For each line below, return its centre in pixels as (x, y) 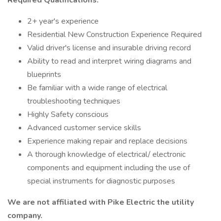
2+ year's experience (63, 21)
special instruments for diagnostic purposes (101, 181)
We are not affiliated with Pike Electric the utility (101, 202)
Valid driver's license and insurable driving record (109, 48)
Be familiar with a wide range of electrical (97, 88)
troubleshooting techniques (74, 101)
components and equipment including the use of (109, 168)
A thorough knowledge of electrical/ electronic (106, 154)
